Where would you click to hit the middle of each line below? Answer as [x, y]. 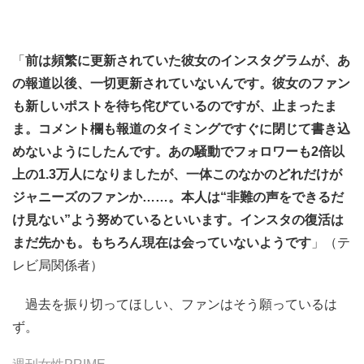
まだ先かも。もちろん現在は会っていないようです [162, 242]
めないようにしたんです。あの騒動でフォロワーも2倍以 [178, 151]
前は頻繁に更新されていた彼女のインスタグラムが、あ [188, 60]
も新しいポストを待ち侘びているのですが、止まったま [175, 106]
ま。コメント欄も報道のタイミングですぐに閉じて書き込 [181, 128]
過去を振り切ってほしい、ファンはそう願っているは [175, 304]
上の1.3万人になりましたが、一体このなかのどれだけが [177, 174]
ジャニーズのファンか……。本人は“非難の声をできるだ [178, 197]
